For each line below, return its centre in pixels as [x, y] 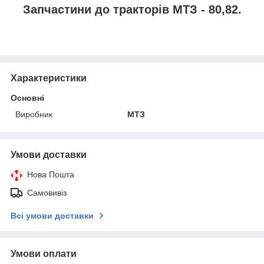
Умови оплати [44, 253]
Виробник [34, 114]
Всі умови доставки [52, 215]
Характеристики [49, 78]
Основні [27, 98]
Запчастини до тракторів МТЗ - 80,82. [132, 10]
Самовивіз [47, 192]
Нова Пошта [51, 174]
